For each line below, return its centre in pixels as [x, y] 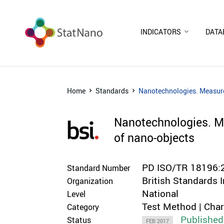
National [160, 193]
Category [83, 207]
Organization [90, 181]
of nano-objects [154, 137]
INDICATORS [161, 31]
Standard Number [99, 168]
